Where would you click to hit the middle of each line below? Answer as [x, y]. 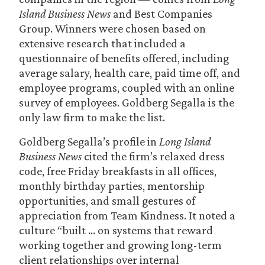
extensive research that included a [102, 43]
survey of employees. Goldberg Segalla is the [127, 102]
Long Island [185, 141]
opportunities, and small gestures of [107, 201]
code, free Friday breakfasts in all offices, [118, 171]
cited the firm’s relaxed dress [153, 156]
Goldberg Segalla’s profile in [89, 141]
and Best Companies [161, 14]
